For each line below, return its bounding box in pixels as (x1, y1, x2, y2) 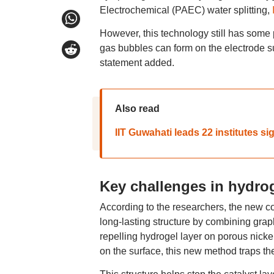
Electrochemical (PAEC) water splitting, (99, 5, 272, 15)
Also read (114, 103, 160, 114)
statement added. (99, 57, 174, 68)
